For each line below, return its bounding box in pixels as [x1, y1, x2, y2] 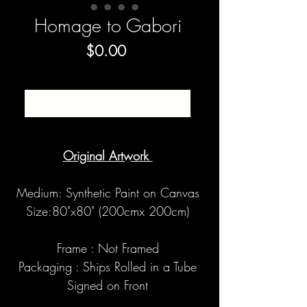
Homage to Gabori [34, 14, 182, 38]
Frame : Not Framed [56, 240, 159, 257]
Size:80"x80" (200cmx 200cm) [26, 203, 189, 220]
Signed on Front [67, 277, 148, 294]
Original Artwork [62, 147, 153, 164]
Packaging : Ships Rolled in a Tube [19, 258, 197, 275]
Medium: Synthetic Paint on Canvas [16, 184, 199, 201]
